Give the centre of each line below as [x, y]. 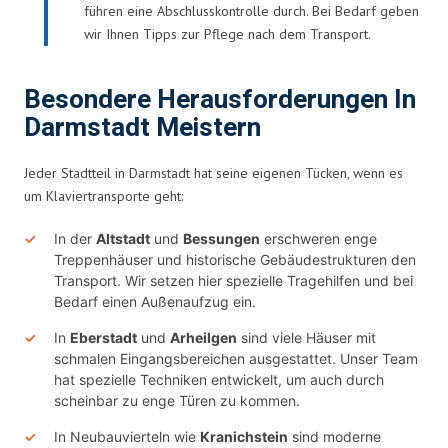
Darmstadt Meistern [142, 127]
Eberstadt [103, 337]
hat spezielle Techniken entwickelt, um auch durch [219, 379]
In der [75, 238]
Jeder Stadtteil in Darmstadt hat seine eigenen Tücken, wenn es [213, 172]
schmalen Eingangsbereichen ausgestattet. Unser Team [236, 358]
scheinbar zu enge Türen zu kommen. [177, 400]
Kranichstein [244, 436]
